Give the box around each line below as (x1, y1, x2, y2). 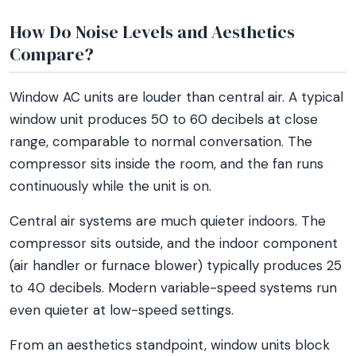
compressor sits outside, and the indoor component (10, 234, 338, 252)
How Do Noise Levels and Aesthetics (10, 20, 295, 44)
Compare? (10, 42, 94, 66)
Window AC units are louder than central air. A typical (10, 88, 343, 106)
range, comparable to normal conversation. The (10, 133, 312, 150)
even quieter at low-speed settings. (10, 301, 234, 319)
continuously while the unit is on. (10, 177, 211, 195)
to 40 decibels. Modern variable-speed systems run (10, 279, 337, 296)
